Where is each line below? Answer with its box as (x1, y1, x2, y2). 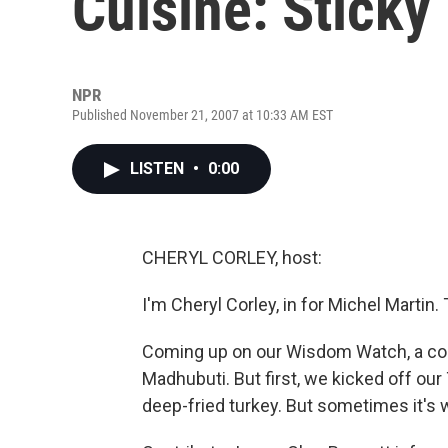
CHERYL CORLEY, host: (142, 247, 322, 268)
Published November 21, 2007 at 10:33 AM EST (72, 107, 333, 123)
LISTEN (130, 159, 188, 178)
